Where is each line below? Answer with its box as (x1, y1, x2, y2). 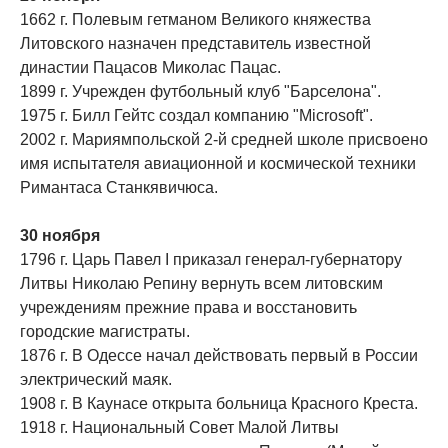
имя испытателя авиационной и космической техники (20, 155, 416, 173)
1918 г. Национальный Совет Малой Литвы (20, 419, 339, 437)
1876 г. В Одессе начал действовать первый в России (20, 347, 418, 365)
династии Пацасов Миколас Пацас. (20, 59, 281, 77)
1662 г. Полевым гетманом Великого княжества (20, 11, 371, 29)
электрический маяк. (20, 371, 172, 389)
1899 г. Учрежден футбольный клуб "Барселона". (20, 83, 381, 101)
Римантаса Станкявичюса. (20, 179, 218, 197)
